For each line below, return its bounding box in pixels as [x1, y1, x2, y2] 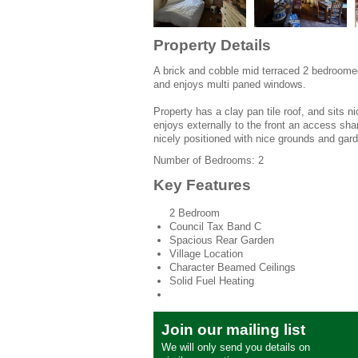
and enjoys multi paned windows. [153, 78, 306, 90]
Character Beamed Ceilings [169, 261, 296, 273]
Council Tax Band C [169, 220, 261, 233]
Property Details [153, 37, 271, 54]
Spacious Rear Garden [169, 233, 274, 246]
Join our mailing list [161, 320, 305, 338]
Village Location [169, 247, 243, 260]
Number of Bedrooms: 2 [153, 154, 264, 166]
